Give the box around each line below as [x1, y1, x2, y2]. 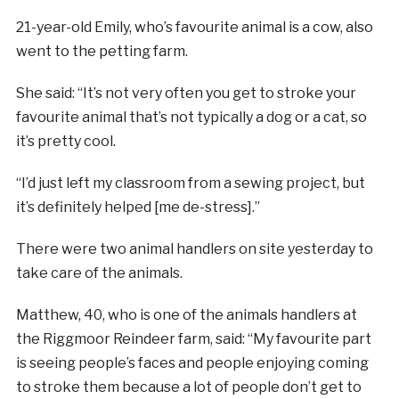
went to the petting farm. [15, 42, 188, 60]
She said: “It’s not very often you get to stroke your [15, 84, 356, 102]
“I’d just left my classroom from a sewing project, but [15, 174, 365, 191]
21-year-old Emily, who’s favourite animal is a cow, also [15, 18, 373, 36]
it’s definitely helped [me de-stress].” [15, 198, 260, 216]
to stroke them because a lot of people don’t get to [15, 378, 362, 395]
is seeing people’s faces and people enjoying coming [15, 354, 369, 371]
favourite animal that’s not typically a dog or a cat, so [15, 108, 367, 126]
